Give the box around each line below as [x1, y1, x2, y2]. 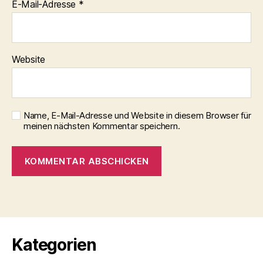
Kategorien [12, 235, 96, 255]
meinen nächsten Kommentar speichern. [23, 120, 180, 131]
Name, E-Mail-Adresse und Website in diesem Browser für [23, 110, 251, 121]
